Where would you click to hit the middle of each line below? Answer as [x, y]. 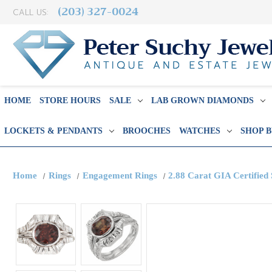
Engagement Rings [120, 175]
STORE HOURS [70, 100]
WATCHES [199, 131]
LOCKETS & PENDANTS [53, 131]
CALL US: [32, 12]
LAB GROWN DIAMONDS [202, 100]
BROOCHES [146, 131]
